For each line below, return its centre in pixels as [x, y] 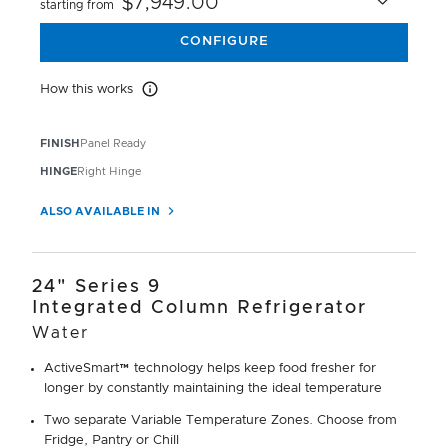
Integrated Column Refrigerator [199, 307]
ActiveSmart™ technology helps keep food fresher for [210, 368]
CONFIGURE [224, 42]
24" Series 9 [96, 286]
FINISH [60, 143]
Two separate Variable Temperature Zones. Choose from [220, 420]
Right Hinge [109, 171]
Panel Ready [113, 143]
